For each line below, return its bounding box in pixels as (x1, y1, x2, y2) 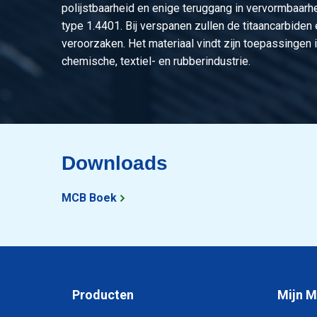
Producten (72, 287, 134, 302)
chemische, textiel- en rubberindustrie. (62, 54, 250, 68)
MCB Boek (62, 191, 117, 204)
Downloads (62, 152, 168, 174)
